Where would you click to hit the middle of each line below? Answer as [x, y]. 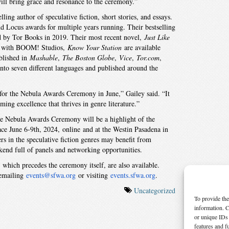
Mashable [43, 58]
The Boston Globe [88, 58]
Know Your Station [94, 47]
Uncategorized [155, 190]
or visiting [93, 175]
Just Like [157, 37]
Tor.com [148, 58]
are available [141, 47]
